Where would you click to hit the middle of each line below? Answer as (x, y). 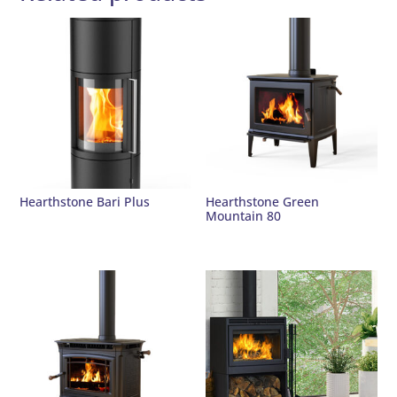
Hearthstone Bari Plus (85, 202)
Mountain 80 (244, 216)
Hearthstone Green (263, 202)
